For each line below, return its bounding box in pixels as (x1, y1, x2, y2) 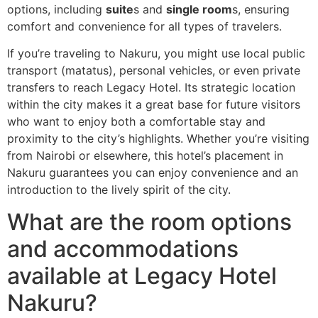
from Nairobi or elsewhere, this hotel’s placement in (7, 148, 283, 163)
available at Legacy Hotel (7, 261, 277, 290)
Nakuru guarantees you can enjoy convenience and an (7, 165, 298, 180)
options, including (7, 1, 106, 16)
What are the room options (7, 207, 292, 236)
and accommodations (7, 234, 238, 263)
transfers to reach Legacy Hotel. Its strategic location (7, 80, 295, 95)
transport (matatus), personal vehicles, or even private (7, 63, 300, 78)
